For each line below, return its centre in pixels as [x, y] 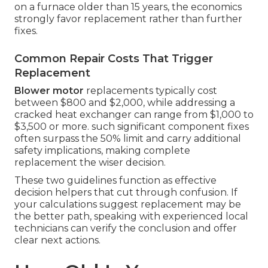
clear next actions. [57, 240]
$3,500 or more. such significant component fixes [132, 127]
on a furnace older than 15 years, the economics [128, 7]
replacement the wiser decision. [90, 163]
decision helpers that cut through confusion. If [126, 193]
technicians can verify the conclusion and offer [126, 229]
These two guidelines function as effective [115, 181]
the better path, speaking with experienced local [131, 217]
